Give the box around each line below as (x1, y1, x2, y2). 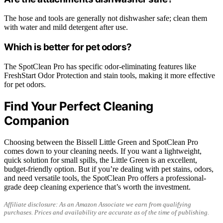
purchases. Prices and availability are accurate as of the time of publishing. (4, 208, 209, 216)
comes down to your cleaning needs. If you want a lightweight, (4, 146, 202, 155)
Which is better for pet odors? (4, 41, 132, 53)
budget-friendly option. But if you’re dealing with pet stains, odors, (4, 164, 214, 173)
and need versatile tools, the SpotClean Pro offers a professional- (4, 173, 206, 182)
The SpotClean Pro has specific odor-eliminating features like (4, 62, 196, 71)
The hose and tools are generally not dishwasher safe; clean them (4, 14, 207, 23)
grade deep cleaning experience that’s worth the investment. (4, 182, 191, 191)
